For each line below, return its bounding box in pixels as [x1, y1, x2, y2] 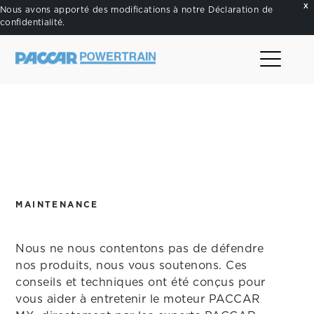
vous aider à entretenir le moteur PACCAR [15, 292, 261, 306]
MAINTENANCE [15, 199, 99, 210]
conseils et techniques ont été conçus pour [15, 275, 266, 289]
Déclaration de [208, 4, 273, 15]
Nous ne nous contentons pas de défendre [15, 242, 264, 255]
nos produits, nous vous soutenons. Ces [15, 259, 247, 272]
